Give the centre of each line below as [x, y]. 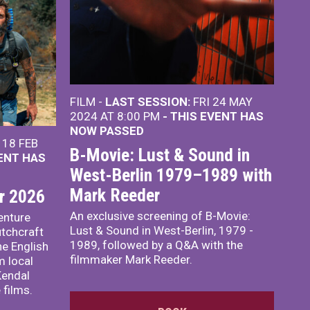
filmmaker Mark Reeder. [131, 259]
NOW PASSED [107, 131]
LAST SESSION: [148, 102]
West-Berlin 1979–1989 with [171, 175]
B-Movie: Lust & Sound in [160, 155]
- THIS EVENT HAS [213, 116]
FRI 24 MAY [221, 102]
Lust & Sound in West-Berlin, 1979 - [162, 230]
